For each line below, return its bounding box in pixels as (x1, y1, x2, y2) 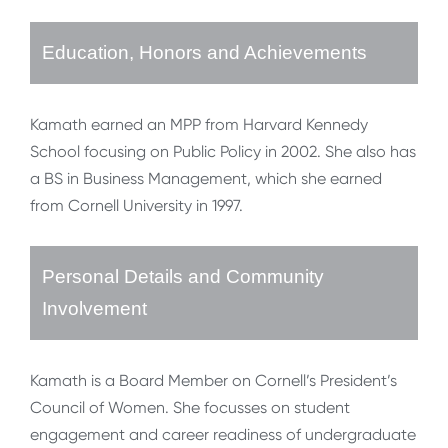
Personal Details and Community (42, 266, 324, 288)
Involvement (42, 298, 147, 320)
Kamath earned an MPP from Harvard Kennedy (30, 115, 368, 135)
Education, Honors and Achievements (42, 42, 367, 64)
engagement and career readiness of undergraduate (30, 425, 416, 445)
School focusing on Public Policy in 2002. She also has (30, 142, 416, 162)
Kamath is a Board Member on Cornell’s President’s (30, 371, 397, 391)
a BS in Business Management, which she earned (30, 169, 382, 189)
